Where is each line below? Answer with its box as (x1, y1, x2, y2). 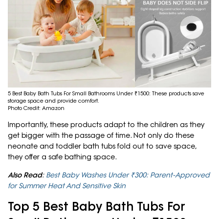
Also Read (8, 171, 42, 180)
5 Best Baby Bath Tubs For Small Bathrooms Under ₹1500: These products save (8, 90, 204, 97)
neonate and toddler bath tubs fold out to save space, (8, 142, 197, 151)
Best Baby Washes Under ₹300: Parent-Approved (46, 171, 210, 180)
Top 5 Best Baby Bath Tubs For (8, 198, 185, 214)
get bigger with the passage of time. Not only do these (8, 131, 194, 140)
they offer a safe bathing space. (8, 153, 119, 162)
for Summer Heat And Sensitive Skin (8, 181, 126, 191)
